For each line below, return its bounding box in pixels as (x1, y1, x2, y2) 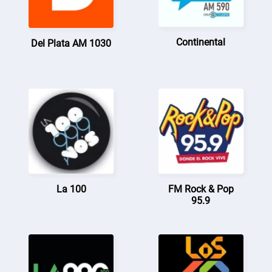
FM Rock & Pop (168, 183, 234, 195)
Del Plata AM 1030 (31, 37, 112, 49)
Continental (176, 36, 226, 48)
